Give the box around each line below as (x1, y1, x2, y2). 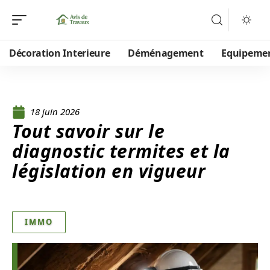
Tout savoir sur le (12, 119, 165, 143)
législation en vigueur (12, 159, 206, 183)
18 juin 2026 (30, 105, 80, 118)
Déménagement (128, 46, 204, 60)
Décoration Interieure (9, 46, 110, 60)
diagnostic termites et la (12, 139, 230, 163)
